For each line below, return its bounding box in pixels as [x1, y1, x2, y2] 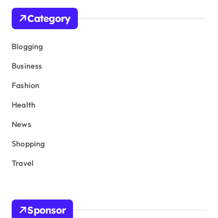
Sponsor [27, 203, 66, 216]
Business [12, 60, 42, 71]
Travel [12, 158, 34, 168]
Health [12, 99, 36, 109]
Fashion [12, 80, 40, 90]
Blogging [12, 41, 43, 51]
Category [27, 12, 71, 24]
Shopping [12, 138, 45, 148]
